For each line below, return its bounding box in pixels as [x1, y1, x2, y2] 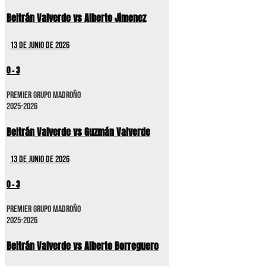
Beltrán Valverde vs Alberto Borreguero [7, 238, 159, 253]
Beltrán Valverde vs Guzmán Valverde [7, 124, 150, 139]
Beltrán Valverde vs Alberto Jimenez [7, 10, 146, 25]
